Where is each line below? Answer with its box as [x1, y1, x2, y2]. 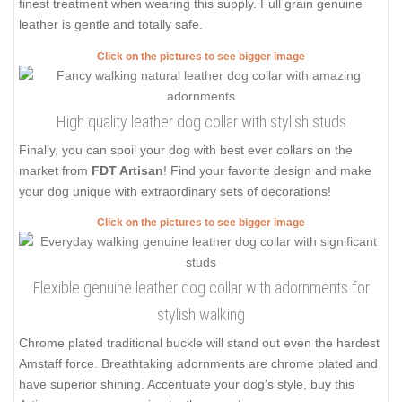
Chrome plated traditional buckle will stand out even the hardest [19, 336, 380, 351]
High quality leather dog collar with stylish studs [56, 111, 346, 131]
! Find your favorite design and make [163, 162, 371, 178]
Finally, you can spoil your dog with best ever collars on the [19, 142, 353, 157]
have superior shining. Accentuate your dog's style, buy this [19, 377, 354, 392]
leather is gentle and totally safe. [19, 17, 203, 32]
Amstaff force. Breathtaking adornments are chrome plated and [19, 356, 378, 371]
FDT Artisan [92, 162, 163, 178]
